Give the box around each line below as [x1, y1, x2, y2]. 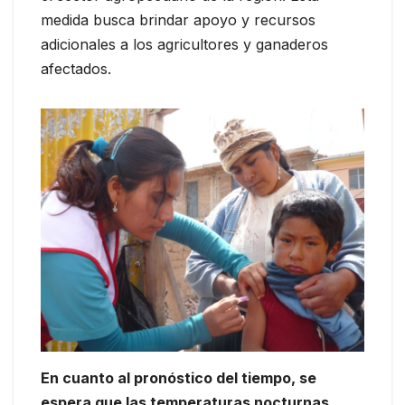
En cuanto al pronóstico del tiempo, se [41, 368, 316, 387]
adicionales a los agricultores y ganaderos [41, 35, 328, 54]
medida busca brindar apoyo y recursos [41, 11, 316, 30]
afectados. [41, 60, 111, 79]
